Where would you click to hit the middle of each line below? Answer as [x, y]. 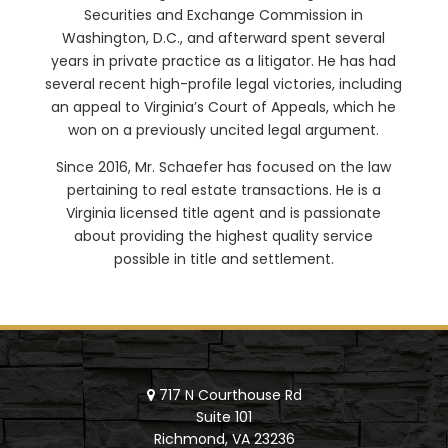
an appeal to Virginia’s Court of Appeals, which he [224, 106]
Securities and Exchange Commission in [224, 14]
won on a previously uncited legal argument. [224, 129]
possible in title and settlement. [223, 258]
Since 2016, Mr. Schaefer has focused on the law [224, 166]
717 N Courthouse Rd [230, 394]
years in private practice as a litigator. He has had [224, 60]
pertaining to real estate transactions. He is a [223, 189]
